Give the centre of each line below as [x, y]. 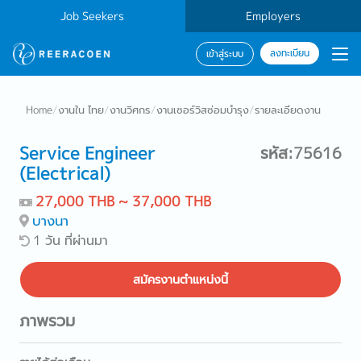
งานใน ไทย [81, 110]
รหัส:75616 [301, 153]
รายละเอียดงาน [288, 110]
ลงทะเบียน [290, 53]
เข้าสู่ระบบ [225, 54]
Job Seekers [93, 16]
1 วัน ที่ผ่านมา [71, 240]
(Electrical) [65, 173]
